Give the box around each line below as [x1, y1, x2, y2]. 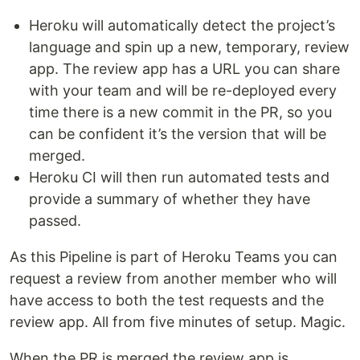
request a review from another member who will [10, 270, 337, 287]
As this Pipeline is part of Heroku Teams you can [10, 248, 337, 265]
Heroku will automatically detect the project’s [29, 17, 335, 34]
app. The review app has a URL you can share [29, 60, 340, 77]
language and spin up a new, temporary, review [29, 39, 350, 55]
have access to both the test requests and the [10, 292, 324, 309]
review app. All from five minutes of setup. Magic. [10, 313, 346, 330]
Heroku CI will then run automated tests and [29, 169, 329, 186]
